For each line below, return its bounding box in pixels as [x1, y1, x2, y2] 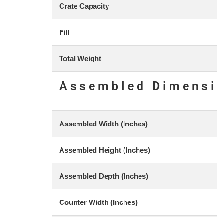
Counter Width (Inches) [59, 198, 138, 206]
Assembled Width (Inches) [59, 119, 148, 128]
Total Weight [59, 54, 101, 62]
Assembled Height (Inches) [59, 145, 150, 154]
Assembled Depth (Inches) [59, 171, 148, 180]
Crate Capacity [59, 1, 109, 10]
